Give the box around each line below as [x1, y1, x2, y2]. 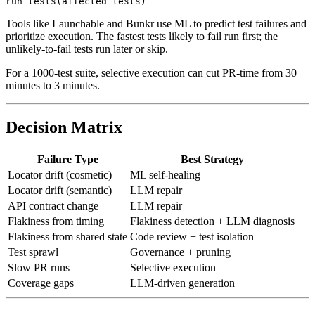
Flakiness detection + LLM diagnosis [130, 231, 295, 244]
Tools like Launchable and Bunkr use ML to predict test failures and [6, 33, 307, 46]
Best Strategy [181, 169, 244, 182]
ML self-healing [130, 185, 200, 198]
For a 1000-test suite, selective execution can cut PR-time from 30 [6, 82, 297, 95]
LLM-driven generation [130, 293, 235, 306]
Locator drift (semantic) [8, 200, 112, 213]
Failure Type [37, 169, 98, 182]
